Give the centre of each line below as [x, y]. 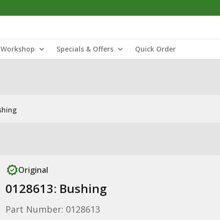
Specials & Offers [85, 49]
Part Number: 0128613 [53, 209]
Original [33, 170]
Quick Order [155, 49]
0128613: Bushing [56, 188]
